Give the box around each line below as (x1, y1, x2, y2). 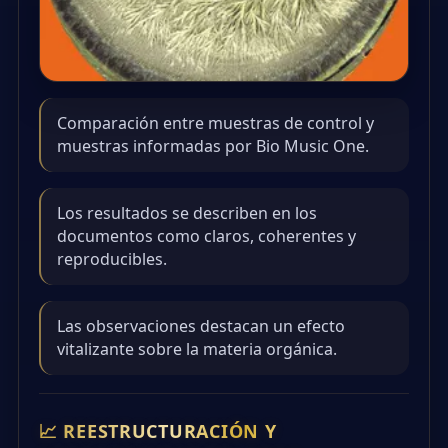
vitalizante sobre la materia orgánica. (57, 338, 337, 361)
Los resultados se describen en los (57, 202, 317, 225)
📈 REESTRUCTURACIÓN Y (39, 419, 277, 444)
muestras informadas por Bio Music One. (57, 135, 369, 158)
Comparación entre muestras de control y (57, 112, 374, 135)
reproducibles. (57, 248, 167, 271)
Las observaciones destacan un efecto (57, 315, 345, 338)
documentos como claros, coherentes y (57, 225, 356, 248)
